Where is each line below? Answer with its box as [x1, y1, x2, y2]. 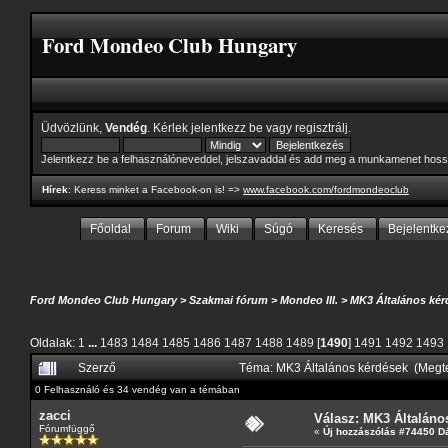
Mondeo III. [280, 294, 338, 307]
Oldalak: [30, 335, 78, 349]
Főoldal [90, 222, 131, 236]
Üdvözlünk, [41, 121, 105, 134]
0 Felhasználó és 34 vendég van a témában [35, 383, 240, 395]
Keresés [318, 222, 363, 236]
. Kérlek [147, 121, 191, 134]
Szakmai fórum [189, 294, 268, 307]
